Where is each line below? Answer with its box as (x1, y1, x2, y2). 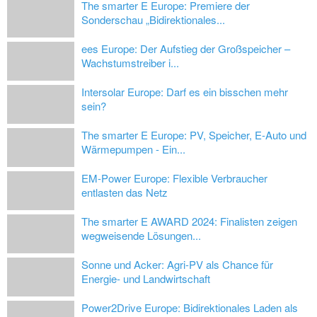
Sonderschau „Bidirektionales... (81, 12, 225, 28)
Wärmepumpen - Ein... (81, 142, 185, 157)
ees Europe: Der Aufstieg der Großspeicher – (81, 41, 290, 57)
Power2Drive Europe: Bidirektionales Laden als (81, 300, 298, 316)
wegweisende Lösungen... (81, 228, 201, 243)
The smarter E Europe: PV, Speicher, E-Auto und (81, 127, 306, 143)
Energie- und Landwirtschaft (81, 271, 210, 287)
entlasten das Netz (81, 185, 168, 200)
